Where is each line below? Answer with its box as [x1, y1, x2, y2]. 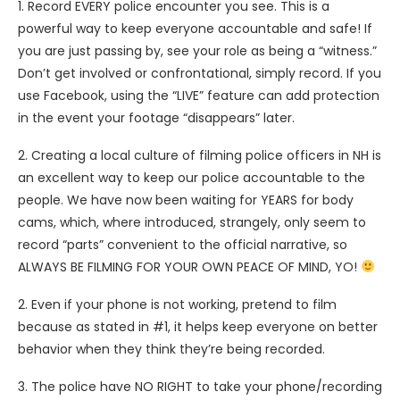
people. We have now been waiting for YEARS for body [18, 191, 354, 209]
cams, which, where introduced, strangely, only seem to [18, 213, 366, 231]
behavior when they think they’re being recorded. [18, 340, 325, 358]
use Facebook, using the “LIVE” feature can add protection [18, 87, 379, 104]
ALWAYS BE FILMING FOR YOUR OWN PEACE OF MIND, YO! [18, 258, 361, 276]
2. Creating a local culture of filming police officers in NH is [18, 146, 381, 164]
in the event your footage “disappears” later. [18, 109, 295, 127]
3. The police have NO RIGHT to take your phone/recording [18, 378, 382, 396]
